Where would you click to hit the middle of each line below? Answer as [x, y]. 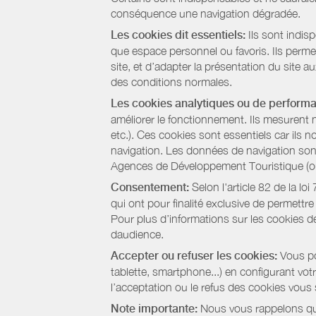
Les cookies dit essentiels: [178, 35]
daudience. [137, 234]
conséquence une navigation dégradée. [206, 13]
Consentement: [150, 187]
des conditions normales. [171, 82]
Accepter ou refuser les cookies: [194, 256]
